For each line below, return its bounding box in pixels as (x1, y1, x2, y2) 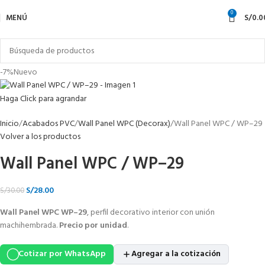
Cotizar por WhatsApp (18, 247, 106, 261)
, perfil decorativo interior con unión (87, 206, 215, 220)
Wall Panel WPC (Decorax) (78, 117, 170, 131)
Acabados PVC (22, 117, 75, 131)
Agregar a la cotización (131, 247, 221, 261)
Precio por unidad (59, 219, 127, 233)
